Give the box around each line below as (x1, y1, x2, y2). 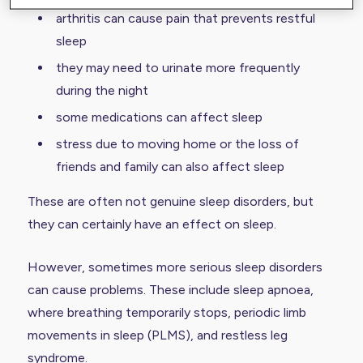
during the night (55, 82, 148, 98)
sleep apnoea (233, 281, 310, 297)
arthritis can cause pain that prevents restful (55, 10, 315, 26)
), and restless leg (185, 327, 288, 343)
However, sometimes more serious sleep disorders (27, 258, 322, 275)
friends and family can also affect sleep (55, 158, 284, 174)
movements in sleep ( (27, 327, 152, 343)
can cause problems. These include (27, 281, 233, 297)
